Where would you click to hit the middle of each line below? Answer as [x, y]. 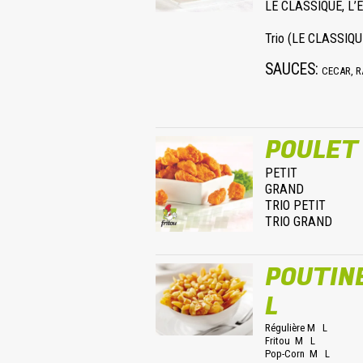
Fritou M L [290, 341]
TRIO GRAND [299, 222]
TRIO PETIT [295, 205]
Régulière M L [296, 328]
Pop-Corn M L [297, 354]
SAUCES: [293, 69]
